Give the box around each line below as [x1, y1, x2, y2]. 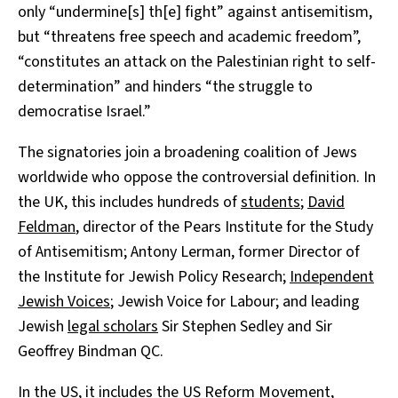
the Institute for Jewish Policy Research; [18, 266, 290, 289]
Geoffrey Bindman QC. [18, 340, 163, 363]
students [241, 191, 300, 214]
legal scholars [68, 315, 158, 338]
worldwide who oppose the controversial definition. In [18, 166, 376, 189]
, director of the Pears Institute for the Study [76, 216, 373, 239]
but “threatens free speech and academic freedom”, [18, 26, 361, 49]
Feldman [18, 216, 76, 239]
